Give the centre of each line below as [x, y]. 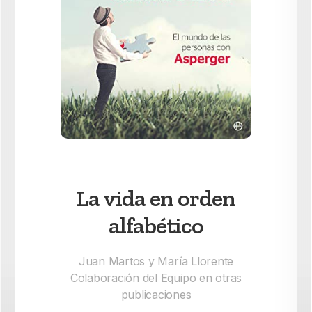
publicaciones [156, 294]
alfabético [156, 225]
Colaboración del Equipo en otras [156, 278]
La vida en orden [156, 198]
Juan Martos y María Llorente [156, 261]
